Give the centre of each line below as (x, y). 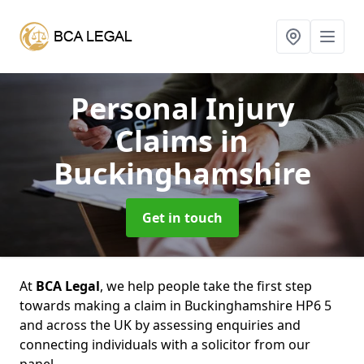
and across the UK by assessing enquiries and (160, 325)
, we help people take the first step (206, 286)
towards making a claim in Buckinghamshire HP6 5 (175, 305)
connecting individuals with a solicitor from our (165, 344)
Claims (168, 141)
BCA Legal (68, 286)
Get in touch (182, 218)
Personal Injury (182, 108)
